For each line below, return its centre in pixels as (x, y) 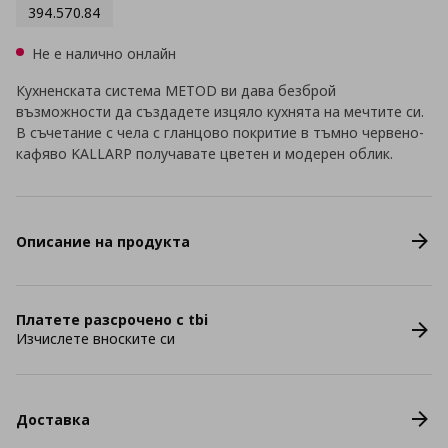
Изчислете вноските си (95, 338)
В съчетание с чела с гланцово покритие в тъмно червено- (220, 132)
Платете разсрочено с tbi (112, 319)
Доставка (53, 419)
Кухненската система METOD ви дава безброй (176, 90)
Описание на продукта (103, 241)
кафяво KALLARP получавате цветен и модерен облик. (204, 153)
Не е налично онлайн (104, 53)
